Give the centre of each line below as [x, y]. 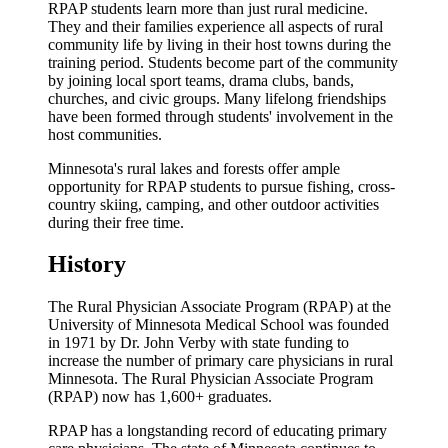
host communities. [105, 134]
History [87, 264]
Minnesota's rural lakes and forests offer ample [194, 168]
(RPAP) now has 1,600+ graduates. [162, 397]
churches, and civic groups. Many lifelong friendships [217, 98]
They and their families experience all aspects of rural [215, 26]
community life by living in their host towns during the [219, 44]
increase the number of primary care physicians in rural [220, 361]
